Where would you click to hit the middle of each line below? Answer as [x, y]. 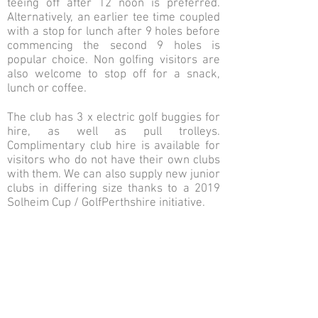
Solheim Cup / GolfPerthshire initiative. [106, 203]
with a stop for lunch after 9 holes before [114, 32]
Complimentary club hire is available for [114, 146]
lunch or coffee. [47, 89]
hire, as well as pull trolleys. [114, 132]
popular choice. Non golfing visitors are [114, 60]
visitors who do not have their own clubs [114, 160]
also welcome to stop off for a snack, [114, 75]
